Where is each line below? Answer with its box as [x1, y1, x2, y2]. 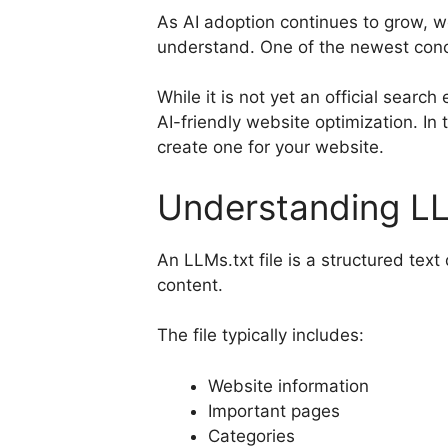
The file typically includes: [157, 325, 364, 346]
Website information [208, 375, 369, 396]
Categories [208, 425, 295, 446]
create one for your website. [157, 137, 384, 158]
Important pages [208, 400, 340, 421]
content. [157, 274, 223, 295]
